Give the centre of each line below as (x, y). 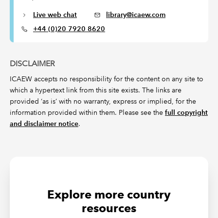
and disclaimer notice (44, 124)
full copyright (186, 112)
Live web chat (55, 15)
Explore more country (109, 194)
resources (109, 208)
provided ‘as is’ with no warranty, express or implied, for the (103, 101)
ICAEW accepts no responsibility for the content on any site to (107, 79)
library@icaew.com (136, 15)
